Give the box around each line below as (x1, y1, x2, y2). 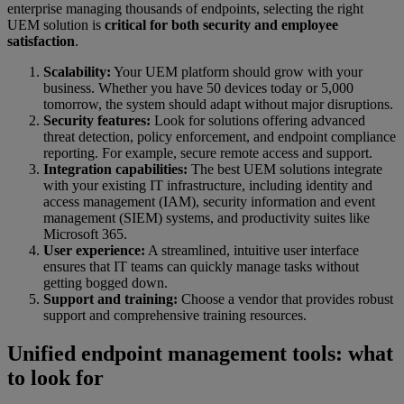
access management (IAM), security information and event (43, 194, 375, 210)
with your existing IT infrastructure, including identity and (43, 178, 372, 194)
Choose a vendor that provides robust (178, 291, 393, 308)
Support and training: (43, 291, 178, 308)
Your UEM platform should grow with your (111, 64, 363, 80)
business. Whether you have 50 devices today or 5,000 (43, 80, 353, 96)
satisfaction (7, 33, 75, 50)
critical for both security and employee (105, 17, 338, 33)
